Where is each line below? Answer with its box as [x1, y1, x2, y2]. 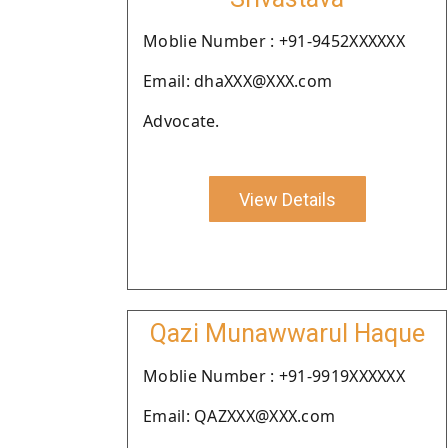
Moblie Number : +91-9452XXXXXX [143, 30, 405, 52]
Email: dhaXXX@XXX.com [143, 70, 333, 92]
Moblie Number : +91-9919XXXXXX [143, 365, 405, 387]
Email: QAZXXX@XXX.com [143, 405, 336, 427]
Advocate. [143, 110, 220, 132]
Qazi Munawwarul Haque [149, 319, 425, 348]
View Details [238, 188, 336, 210]
